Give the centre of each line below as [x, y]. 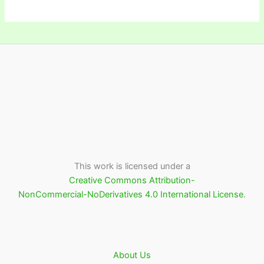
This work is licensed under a [132, 166]
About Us [132, 255]
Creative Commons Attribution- [132, 180]
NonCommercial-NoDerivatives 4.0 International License [131, 194]
